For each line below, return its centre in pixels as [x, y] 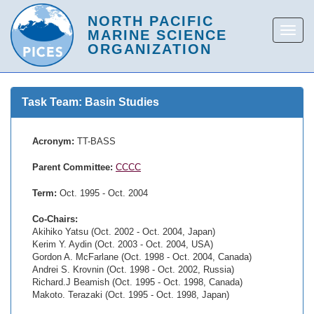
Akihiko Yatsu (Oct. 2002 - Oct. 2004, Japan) [124, 232]
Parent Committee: [73, 167]
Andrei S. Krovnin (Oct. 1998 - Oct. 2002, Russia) [133, 269]
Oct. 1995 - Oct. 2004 [102, 193]
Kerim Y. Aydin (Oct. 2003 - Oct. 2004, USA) [123, 244]
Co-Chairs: [55, 219]
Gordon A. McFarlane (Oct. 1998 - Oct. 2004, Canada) [142, 257]
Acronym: [55, 141]
